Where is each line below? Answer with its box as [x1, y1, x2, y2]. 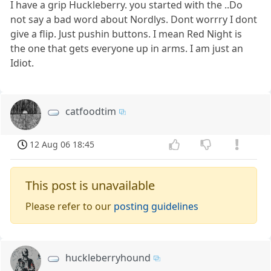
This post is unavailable [25, 177, 155, 194]
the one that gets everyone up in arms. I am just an [10, 42, 244, 55]
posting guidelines [114, 199, 199, 213]
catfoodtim [65, 105, 117, 118]
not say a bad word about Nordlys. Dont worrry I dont [10, 13, 258, 26]
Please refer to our [25, 199, 114, 213]
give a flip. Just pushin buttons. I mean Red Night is [10, 27, 243, 41]
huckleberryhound [65, 250, 151, 264]
